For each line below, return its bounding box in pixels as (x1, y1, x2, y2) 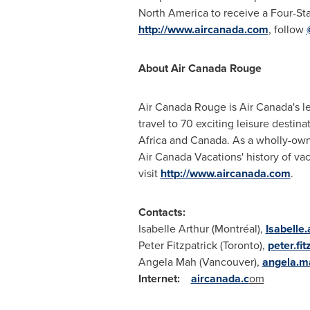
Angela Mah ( (138, 254, 202, 270)
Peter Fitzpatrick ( (138, 237, 223, 253)
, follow (268, 21, 307, 37)
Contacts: (138, 204, 185, 220)
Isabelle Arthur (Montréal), (138, 221, 266, 237)
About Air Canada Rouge (138, 60, 262, 76)
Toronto (222, 237, 259, 253)
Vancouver (201, 254, 254, 270)
